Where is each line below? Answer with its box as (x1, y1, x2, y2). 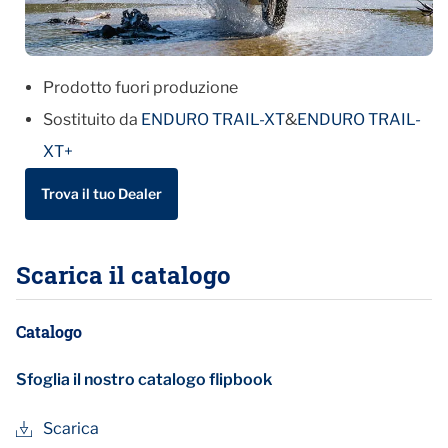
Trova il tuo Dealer (41, 184, 162, 202)
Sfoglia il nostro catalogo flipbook (16, 369, 272, 389)
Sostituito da (43, 109, 141, 129)
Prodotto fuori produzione (43, 77, 238, 97)
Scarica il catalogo (16, 258, 231, 291)
